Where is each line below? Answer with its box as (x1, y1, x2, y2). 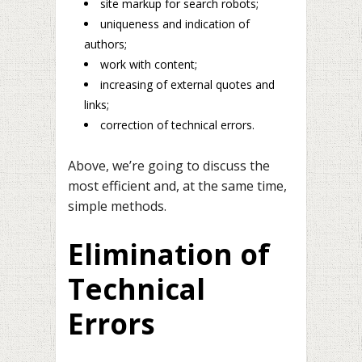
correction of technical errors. (100, 116, 255, 133)
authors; (84, 36, 127, 52)
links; (84, 96, 109, 112)
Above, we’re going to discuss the (68, 156, 270, 175)
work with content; (100, 56, 197, 72)
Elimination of (68, 235, 270, 274)
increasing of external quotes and (100, 76, 275, 92)
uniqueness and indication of (100, 15, 250, 32)
